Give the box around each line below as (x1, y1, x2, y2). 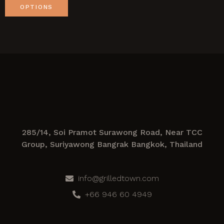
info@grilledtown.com (77, 173, 159, 183)
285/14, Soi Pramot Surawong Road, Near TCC (21, 127, 202, 137)
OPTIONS (20, 3, 53, 11)
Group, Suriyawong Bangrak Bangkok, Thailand (21, 139, 202, 149)
